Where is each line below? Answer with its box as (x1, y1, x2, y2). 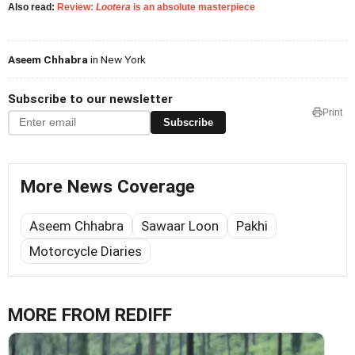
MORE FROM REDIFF (8, 303, 172, 326)
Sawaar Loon (141, 217, 219, 234)
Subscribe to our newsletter (8, 91, 173, 106)
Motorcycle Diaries (29, 242, 142, 259)
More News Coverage (21, 175, 195, 197)
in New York (88, 52, 146, 66)
